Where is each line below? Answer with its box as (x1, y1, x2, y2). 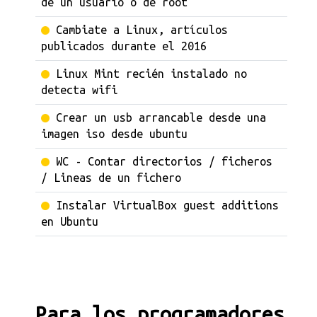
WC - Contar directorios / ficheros (56, 155, 272, 168)
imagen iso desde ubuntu (41, 127, 188, 140)
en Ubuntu (41, 215, 98, 228)
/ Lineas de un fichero (41, 171, 181, 184)
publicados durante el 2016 (41, 40, 207, 52)
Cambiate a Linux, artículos (56, 23, 228, 36)
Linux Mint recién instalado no (56, 67, 247, 80)
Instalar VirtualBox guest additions (56, 199, 279, 212)
